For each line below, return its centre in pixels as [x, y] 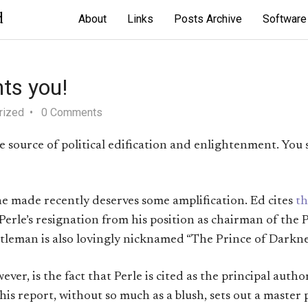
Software [285, 19]
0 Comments [72, 112]
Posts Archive [208, 19]
